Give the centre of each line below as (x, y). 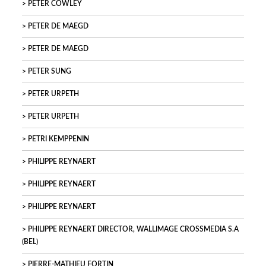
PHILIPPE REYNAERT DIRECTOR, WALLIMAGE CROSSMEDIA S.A (133, 229)
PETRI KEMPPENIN (58, 139)
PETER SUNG (50, 72)
